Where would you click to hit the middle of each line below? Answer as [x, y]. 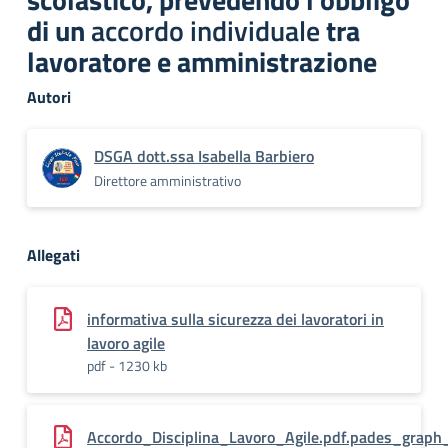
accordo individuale [205, 30]
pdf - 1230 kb [127, 365]
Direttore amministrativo [167, 180]
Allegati [53, 255]
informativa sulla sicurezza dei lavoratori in [235, 319]
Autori [49, 97]
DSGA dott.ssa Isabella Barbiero [204, 156]
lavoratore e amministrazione [202, 61]
